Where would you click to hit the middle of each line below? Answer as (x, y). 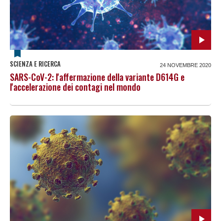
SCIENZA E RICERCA (35, 63)
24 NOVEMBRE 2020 (185, 65)
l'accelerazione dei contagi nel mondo (75, 87)
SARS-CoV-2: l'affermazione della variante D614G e (97, 77)
